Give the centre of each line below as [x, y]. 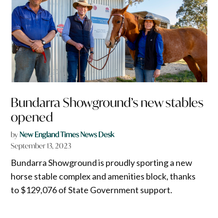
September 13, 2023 [41, 145]
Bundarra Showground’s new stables [107, 102]
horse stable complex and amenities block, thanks [103, 176]
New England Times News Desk [67, 134]
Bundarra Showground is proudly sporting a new [102, 162]
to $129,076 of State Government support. [92, 190]
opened [32, 117]
